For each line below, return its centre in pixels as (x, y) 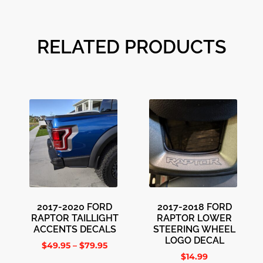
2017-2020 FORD (75, 207)
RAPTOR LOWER (194, 218)
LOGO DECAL (194, 240)
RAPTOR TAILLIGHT (75, 218)
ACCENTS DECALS (75, 229)
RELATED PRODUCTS (131, 47)
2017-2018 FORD (194, 207)
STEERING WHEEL (194, 229)
